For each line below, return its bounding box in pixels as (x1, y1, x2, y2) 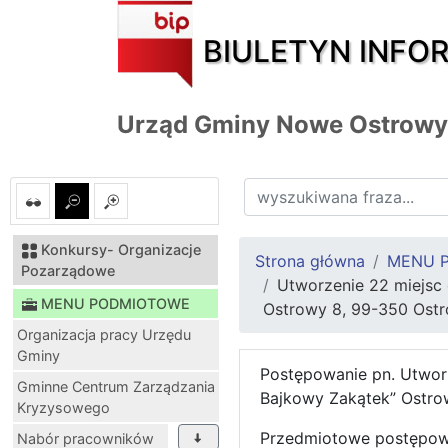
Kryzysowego (17, 398, 110, 416)
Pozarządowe (21, 261, 115, 279)
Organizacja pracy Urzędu (17, 325, 191, 343)
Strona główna (255, 250, 365, 271)
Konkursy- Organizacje (41, 240, 201, 258)
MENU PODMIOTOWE (41, 294, 190, 312)
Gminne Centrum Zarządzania (17, 377, 215, 395)
